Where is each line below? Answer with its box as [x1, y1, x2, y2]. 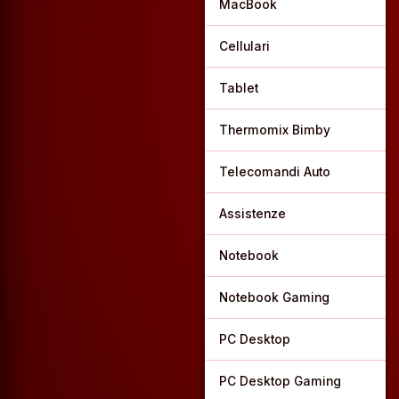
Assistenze [218, 207, 286, 221]
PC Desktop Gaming [218, 374, 341, 388]
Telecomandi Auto [218, 165, 330, 179]
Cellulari [218, 39, 270, 53]
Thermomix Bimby [218, 123, 330, 137]
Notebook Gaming [218, 290, 330, 305]
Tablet [218, 81, 258, 95]
